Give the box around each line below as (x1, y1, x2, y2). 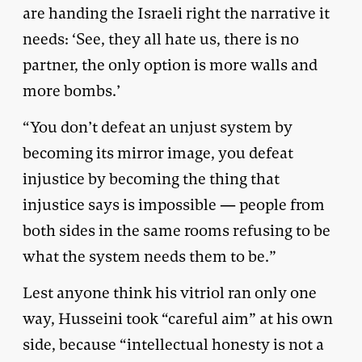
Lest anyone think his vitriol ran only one (23, 282, 317, 303)
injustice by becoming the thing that (23, 168, 280, 189)
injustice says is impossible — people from (23, 194, 325, 215)
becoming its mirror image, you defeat (23, 142, 293, 163)
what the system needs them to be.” (23, 246, 276, 267)
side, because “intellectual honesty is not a (23, 334, 324, 355)
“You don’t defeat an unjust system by (23, 116, 293, 137)
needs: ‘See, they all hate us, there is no (23, 28, 299, 49)
